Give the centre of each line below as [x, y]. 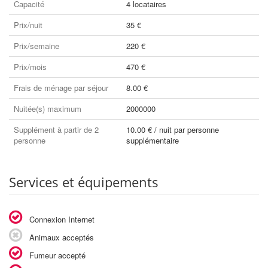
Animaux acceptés [60, 237]
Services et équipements [84, 182]
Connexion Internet [61, 219]
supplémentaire [153, 140]
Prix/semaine [36, 46]
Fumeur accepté [56, 255]
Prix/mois [30, 67]
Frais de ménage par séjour [61, 88]
